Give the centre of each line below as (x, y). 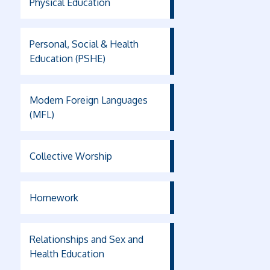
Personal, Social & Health (84, 44)
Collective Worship (71, 156)
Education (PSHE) (67, 58)
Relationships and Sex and (86, 239)
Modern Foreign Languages (88, 100)
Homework (54, 198)
